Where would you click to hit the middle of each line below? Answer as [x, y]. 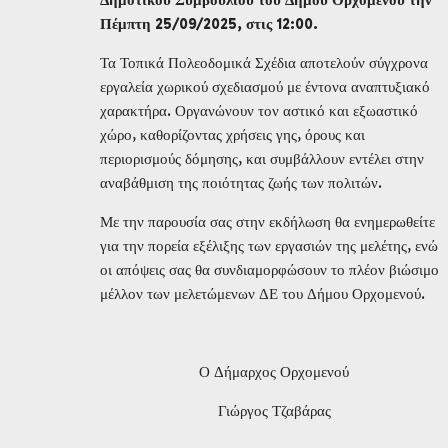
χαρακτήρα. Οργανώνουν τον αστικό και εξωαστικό [259, 110]
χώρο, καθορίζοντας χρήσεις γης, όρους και [232, 134]
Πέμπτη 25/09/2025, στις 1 [191, 23]
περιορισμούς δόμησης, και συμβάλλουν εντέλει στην [262, 158]
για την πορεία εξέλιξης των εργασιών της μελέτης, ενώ [269, 245]
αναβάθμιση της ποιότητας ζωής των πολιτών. [241, 182]
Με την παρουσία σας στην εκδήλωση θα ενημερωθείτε [267, 221]
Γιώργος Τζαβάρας [274, 410]
